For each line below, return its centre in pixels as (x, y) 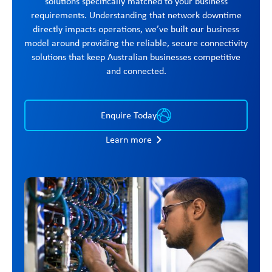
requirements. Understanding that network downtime (136, 15)
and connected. (136, 70)
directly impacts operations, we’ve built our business (136, 29)
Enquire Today (129, 115)
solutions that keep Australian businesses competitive (136, 56)
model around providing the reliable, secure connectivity (136, 42)
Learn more (129, 139)
